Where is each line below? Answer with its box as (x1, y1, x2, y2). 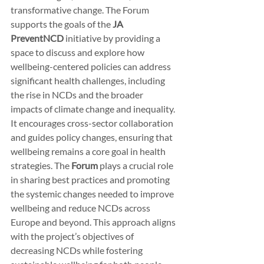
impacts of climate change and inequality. (11, 103, 177, 114)
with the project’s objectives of (11, 230, 136, 242)
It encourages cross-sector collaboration (11, 117, 175, 128)
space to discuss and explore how (11, 46, 146, 58)
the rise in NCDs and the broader (11, 88, 145, 100)
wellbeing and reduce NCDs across (11, 202, 152, 213)
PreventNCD (11, 32, 64, 44)
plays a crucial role (98, 159, 175, 171)
